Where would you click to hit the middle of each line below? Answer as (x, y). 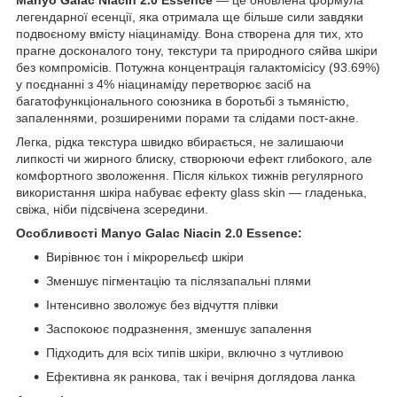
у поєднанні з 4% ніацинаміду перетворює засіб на (163, 84)
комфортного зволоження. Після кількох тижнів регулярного (190, 175)
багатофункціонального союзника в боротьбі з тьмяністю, (183, 101)
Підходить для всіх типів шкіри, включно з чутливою (195, 352)
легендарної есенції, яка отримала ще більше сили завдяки (190, 16)
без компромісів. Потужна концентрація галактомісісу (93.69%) (198, 67)
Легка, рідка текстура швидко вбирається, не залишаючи (180, 141)
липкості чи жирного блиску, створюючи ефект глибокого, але (194, 158)
